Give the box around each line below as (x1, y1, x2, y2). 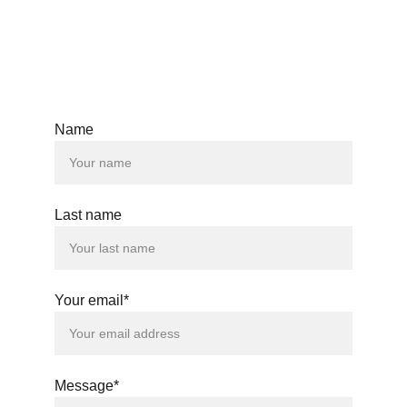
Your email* (55, 293, 129, 308)
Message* (55, 378, 119, 393)
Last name (55, 207, 122, 223)
